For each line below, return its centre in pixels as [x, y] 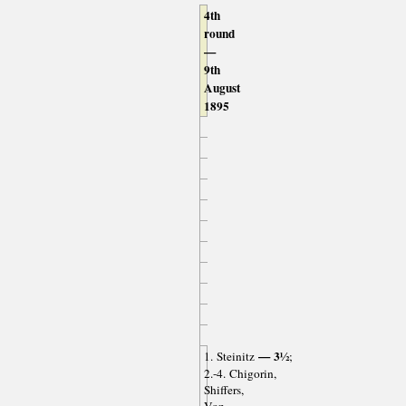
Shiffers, [223, 389]
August [222, 87]
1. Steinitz [229, 356]
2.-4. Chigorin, [240, 373]
